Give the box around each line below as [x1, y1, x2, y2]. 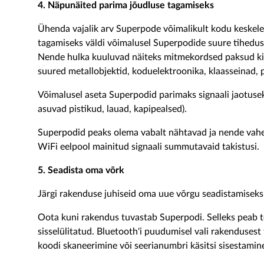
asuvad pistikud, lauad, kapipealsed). [38, 104, 187, 114]
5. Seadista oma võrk [38, 166, 124, 175]
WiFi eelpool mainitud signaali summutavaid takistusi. [38, 142, 259, 151]
